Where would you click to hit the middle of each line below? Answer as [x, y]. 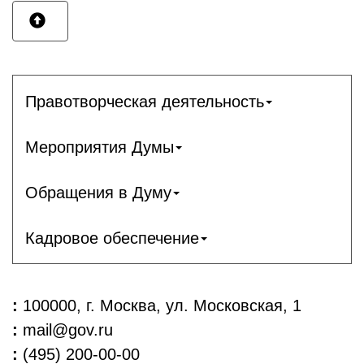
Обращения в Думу [98, 192]
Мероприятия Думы [100, 147]
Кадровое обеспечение [112, 238]
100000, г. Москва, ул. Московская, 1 [160, 305]
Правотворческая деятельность [145, 101]
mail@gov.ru [65, 330]
